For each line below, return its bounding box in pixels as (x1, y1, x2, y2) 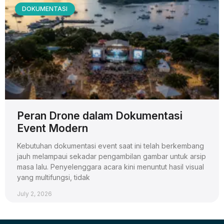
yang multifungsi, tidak (17, 172, 90, 181)
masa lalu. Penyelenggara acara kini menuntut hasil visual (17, 162, 204, 171)
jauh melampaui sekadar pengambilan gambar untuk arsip (17, 151, 206, 160)
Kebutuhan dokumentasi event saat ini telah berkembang (17, 141, 204, 150)
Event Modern (17, 121, 88, 134)
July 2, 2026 (17, 189, 52, 197)
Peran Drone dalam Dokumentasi (17, 109, 182, 122)
